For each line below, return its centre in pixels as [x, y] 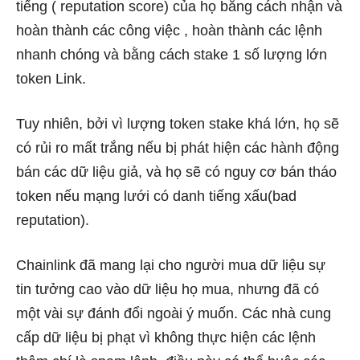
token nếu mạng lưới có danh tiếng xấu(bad [156, 196]
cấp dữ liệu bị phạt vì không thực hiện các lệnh [166, 337]
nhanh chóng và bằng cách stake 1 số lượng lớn [172, 55]
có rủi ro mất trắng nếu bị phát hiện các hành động [178, 148]
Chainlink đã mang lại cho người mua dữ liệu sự [171, 265]
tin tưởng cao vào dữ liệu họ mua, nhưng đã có [168, 289]
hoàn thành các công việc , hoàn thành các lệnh [169, 31]
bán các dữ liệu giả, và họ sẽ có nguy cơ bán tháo [176, 172]
